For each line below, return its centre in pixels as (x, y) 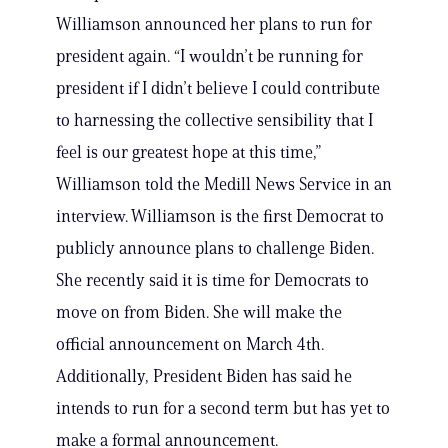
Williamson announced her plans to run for (214, 24)
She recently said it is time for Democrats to (212, 280)
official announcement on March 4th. (190, 344)
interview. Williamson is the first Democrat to (220, 216)
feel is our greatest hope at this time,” (188, 152)
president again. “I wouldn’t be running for (209, 56)
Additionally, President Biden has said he (204, 376)
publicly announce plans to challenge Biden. (215, 248)
